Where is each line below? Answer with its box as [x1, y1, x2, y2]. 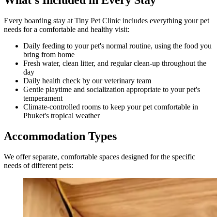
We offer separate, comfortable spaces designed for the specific [4, 152, 195, 161]
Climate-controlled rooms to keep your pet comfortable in [23, 103, 198, 111]
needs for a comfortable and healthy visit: [4, 25, 129, 34]
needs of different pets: [4, 161, 73, 170]
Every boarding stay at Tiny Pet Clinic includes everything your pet [4, 16, 209, 25]
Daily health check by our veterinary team [23, 77, 151, 85]
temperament [23, 94, 62, 103]
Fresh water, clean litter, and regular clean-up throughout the [23, 59, 206, 68]
